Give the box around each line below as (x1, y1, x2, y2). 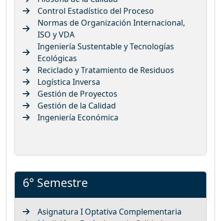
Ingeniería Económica (37, 111, 118, 123)
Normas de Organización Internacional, (37, 17, 185, 28)
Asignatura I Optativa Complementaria (37, 206, 182, 217)
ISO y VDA (37, 29, 74, 40)
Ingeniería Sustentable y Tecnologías (37, 40, 174, 52)
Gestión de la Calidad (37, 100, 116, 111)
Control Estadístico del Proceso (37, 5, 154, 16)
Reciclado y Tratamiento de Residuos (37, 64, 174, 75)
